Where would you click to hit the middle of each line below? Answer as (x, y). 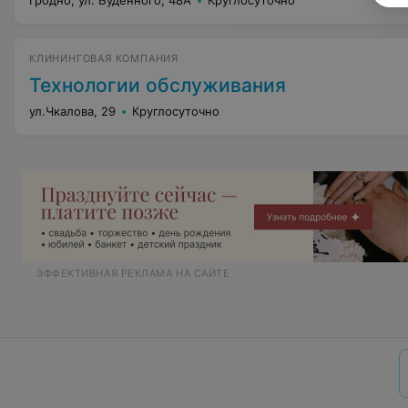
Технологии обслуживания (158, 85)
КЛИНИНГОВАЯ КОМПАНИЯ (104, 58)
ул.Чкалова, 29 (72, 111)
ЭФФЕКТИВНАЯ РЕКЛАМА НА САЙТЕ (133, 273)
